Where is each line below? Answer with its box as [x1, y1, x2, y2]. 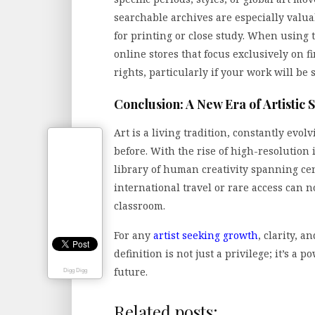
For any [114, 228, 153, 242]
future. [114, 264, 148, 278]
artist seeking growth [153, 228, 258, 242]
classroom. [114, 198, 165, 212]
